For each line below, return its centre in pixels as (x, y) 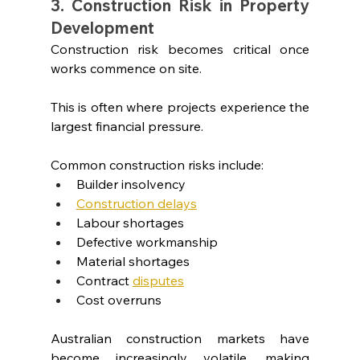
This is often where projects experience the (180, 106)
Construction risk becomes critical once (180, 49)
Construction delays (136, 203)
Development (102, 27)
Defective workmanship (147, 241)
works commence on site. (126, 68)
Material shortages (133, 261)
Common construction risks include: (157, 164)
